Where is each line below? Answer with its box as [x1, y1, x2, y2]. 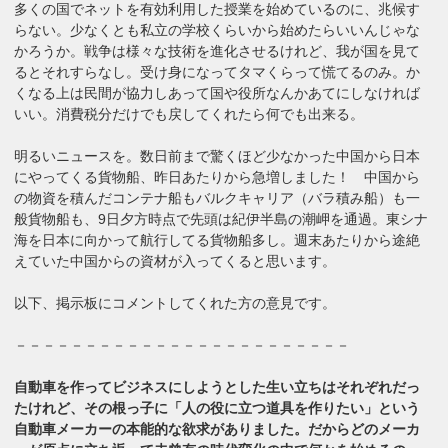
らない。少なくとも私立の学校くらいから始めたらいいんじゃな [14, 21, 421, 38]
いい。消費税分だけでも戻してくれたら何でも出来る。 [14, 105, 365, 122]
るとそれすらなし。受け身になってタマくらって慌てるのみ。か [14, 63, 421, 80]
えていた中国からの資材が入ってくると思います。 [14, 252, 337, 269]
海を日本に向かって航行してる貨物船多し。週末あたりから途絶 [14, 231, 421, 248]
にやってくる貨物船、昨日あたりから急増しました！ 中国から [14, 168, 421, 185]
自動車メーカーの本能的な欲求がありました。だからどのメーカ [14, 420, 421, 437]
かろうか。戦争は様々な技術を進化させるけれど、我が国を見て [14, 42, 421, 59]
